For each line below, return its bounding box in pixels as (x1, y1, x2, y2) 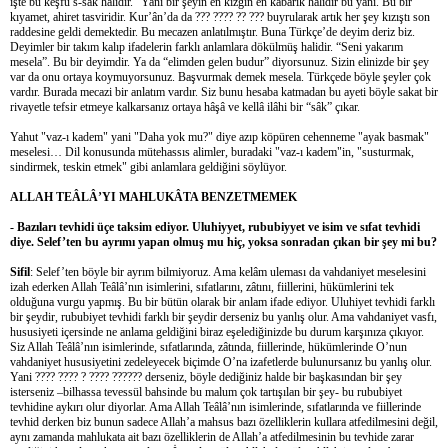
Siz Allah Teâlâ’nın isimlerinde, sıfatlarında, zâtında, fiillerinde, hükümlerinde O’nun (10, 339, 407, 354)
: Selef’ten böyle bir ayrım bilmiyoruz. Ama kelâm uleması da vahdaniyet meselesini (30, 264, 426, 279)
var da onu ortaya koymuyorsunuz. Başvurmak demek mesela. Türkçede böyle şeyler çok (10, 69, 431, 84)
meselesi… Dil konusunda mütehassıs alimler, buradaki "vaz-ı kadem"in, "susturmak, (10, 144, 414, 159)
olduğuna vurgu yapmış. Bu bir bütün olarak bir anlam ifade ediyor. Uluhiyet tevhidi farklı (10, 294, 435, 309)
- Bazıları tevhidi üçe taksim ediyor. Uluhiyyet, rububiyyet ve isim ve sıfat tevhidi (10, 219, 420, 234)
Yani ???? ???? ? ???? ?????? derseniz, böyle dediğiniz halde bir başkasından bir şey (10, 369, 402, 384)
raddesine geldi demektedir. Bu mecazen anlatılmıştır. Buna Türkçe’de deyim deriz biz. (10, 24, 415, 39)
